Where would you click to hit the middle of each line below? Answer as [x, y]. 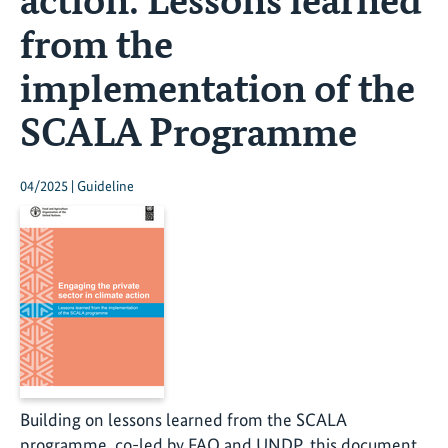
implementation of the [217, 86]
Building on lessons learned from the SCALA [183, 420]
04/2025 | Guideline [77, 186]
